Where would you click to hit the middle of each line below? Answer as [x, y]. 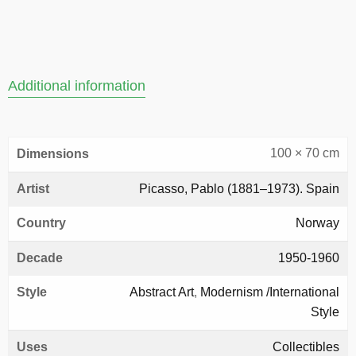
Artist [33, 189]
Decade [40, 258]
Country [41, 223]
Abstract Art [162, 292]
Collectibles [306, 347]
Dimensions [53, 154]
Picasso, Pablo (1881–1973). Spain [239, 189]
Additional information [77, 86]
